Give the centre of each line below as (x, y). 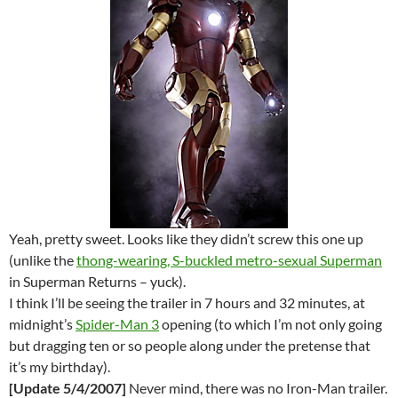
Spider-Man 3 (117, 324)
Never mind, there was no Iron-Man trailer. (257, 388)
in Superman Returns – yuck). (97, 281)
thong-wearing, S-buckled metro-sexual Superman (229, 260)
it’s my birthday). (60, 366)
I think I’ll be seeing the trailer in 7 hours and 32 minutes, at (187, 302)
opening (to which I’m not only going (271, 324)
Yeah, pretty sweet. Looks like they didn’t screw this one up (186, 239)
